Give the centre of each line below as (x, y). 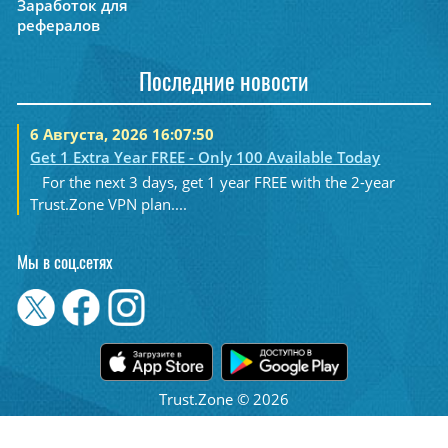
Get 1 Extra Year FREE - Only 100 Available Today (205, 157)
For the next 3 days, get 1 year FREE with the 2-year (218, 182)
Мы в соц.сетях (64, 264)
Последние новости (224, 84)
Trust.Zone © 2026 (224, 398)
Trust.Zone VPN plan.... (109, 204)
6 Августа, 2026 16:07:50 (122, 133)
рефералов (58, 25)
